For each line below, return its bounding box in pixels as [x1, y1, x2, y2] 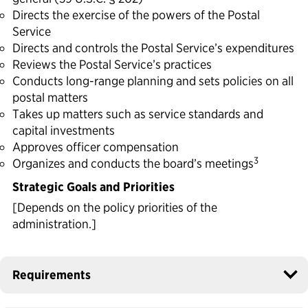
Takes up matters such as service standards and [12, 107, 263, 122]
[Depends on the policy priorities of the [12, 200, 217, 215]
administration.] [12, 217, 96, 232]
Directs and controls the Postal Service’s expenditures [12, 41, 294, 56]
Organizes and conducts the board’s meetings [12, 156, 254, 171]
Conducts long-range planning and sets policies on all [12, 74, 294, 89]
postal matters [12, 90, 88, 105]
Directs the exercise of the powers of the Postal [12, 8, 260, 23]
